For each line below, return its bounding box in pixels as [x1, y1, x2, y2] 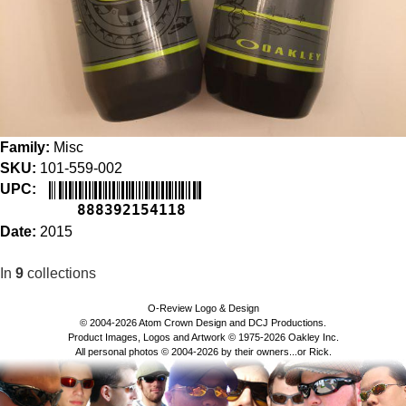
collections [24, 266, 96, 282]
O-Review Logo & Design [147, 303, 259, 314]
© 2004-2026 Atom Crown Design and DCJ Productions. [80, 317, 326, 329]
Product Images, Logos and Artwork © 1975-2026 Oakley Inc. [67, 332, 339, 343]
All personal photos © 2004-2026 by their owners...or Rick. [74, 346, 332, 358]
